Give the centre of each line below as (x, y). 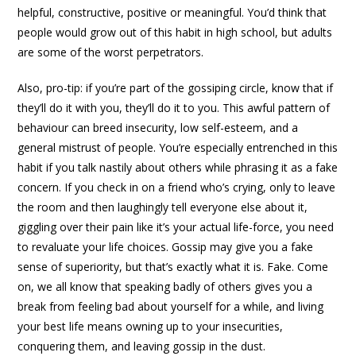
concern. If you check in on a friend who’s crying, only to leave (177, 188)
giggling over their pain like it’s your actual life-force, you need (176, 227)
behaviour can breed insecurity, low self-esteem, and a (158, 128)
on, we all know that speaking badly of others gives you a (165, 287)
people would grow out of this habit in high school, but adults (175, 33)
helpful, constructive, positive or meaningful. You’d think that (172, 13)
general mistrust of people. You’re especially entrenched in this (178, 148)
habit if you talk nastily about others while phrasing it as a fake (178, 168)
